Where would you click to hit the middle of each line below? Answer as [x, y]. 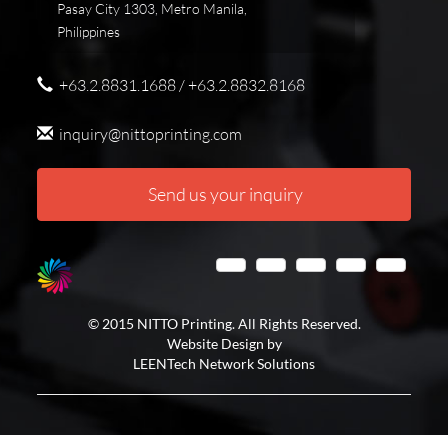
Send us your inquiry [224, 194]
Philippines [89, 32]
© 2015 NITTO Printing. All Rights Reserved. [224, 324]
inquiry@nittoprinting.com [148, 134]
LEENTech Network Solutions [224, 364]
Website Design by [224, 344]
